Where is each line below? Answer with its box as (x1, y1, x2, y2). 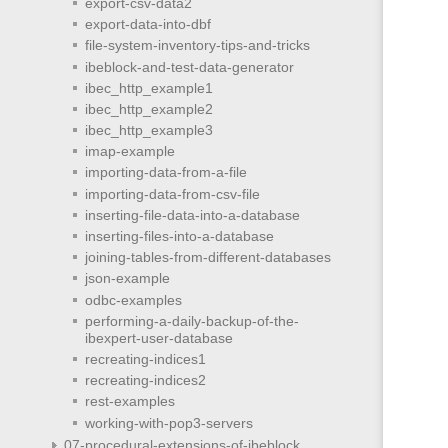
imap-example (84, 143, 175, 160)
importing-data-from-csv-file (84, 185, 260, 202)
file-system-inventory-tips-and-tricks (84, 37, 310, 54)
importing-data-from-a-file (84, 164, 247, 181)
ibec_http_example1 (84, 79, 213, 96)
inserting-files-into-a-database (84, 228, 274, 245)
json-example (84, 270, 170, 287)
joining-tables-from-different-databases (84, 249, 331, 266)
